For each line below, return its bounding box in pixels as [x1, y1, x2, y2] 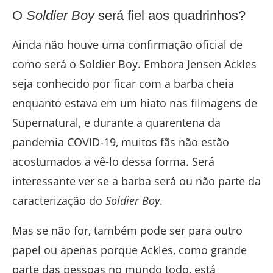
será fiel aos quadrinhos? [94, 7, 246, 23]
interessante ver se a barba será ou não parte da [12, 173, 261, 188]
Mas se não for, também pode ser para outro [12, 222, 243, 238]
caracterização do [12, 193, 105, 208]
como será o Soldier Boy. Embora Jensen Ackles [12, 56, 257, 71]
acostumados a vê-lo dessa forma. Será [12, 154, 214, 169]
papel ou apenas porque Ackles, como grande [12, 242, 247, 257]
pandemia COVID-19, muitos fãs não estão [12, 134, 229, 149]
